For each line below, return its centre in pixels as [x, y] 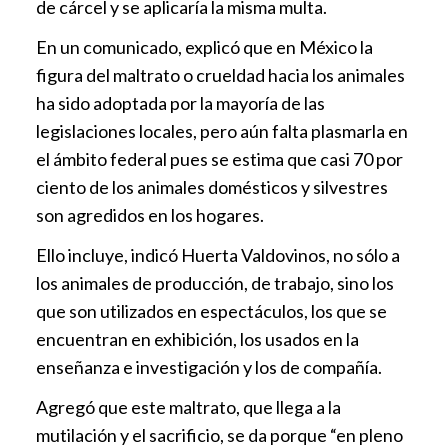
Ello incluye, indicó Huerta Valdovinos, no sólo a [218, 255]
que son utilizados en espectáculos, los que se [211, 311]
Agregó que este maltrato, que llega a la [188, 407]
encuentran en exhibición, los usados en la [197, 339]
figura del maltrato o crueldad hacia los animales [220, 75]
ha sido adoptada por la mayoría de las [180, 103]
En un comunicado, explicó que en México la [204, 47]
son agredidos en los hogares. [150, 215]
